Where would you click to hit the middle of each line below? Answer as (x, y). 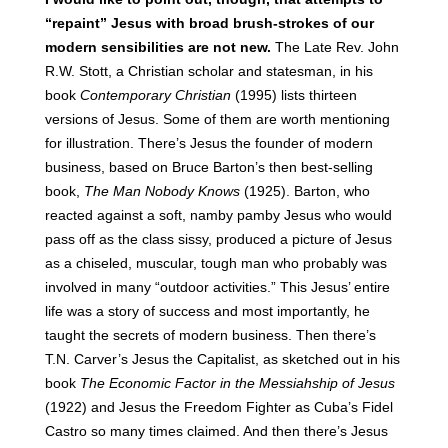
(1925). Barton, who (304, 191)
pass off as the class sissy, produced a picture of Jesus (218, 239)
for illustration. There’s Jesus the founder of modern (208, 143)
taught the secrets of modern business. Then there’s (210, 335)
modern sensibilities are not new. (157, 47)
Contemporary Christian (155, 95)
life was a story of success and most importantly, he (207, 311)
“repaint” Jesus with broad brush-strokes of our (209, 23)
